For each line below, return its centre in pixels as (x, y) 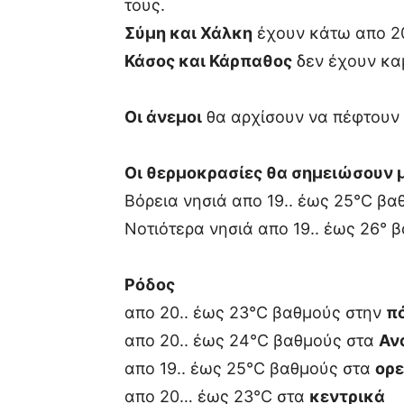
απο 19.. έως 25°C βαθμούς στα (250, 368)
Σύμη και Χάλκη (188, 33)
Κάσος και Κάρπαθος (208, 61)
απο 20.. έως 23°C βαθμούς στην (255, 312)
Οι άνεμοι (163, 117)
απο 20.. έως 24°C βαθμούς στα (252, 340)
